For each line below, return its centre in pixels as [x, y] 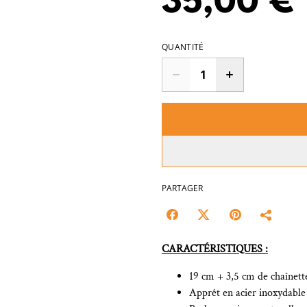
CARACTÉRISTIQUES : [215, 249]
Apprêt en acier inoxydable [247, 293]
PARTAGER [182, 188]
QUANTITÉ [183, 47]
